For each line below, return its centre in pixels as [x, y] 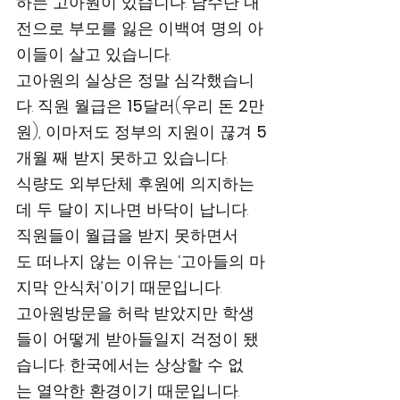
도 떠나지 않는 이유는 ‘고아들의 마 [141, 261]
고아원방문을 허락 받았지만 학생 [135, 313]
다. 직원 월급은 [71, 106]
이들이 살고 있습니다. [96, 54]
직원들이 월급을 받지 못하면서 [127, 235]
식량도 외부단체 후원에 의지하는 [135, 183]
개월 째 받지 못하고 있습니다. [124, 158]
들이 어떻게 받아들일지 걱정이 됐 [137, 339]
